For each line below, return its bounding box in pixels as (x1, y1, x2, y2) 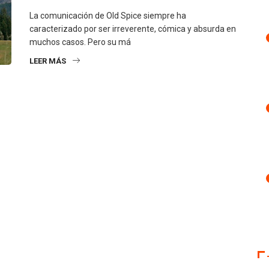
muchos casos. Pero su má (29, 37, 131, 47)
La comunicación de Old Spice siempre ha (29, 11, 186, 21)
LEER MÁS (29, 56, 66, 66)
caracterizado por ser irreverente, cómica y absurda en (29, 24, 236, 34)
